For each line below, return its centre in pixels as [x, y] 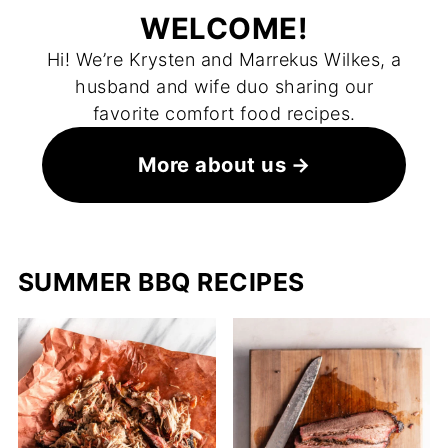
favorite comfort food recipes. [224, 113]
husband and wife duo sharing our [224, 86]
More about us [212, 164]
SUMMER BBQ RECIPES [161, 282]
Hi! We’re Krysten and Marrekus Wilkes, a [224, 59]
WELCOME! [224, 28]
